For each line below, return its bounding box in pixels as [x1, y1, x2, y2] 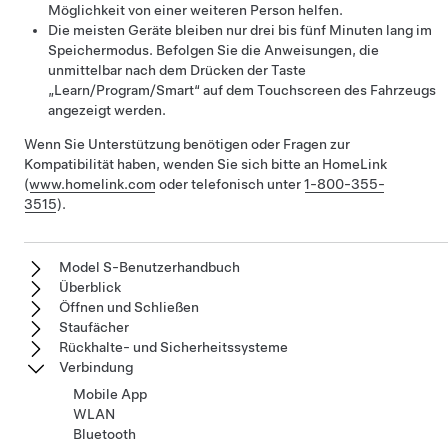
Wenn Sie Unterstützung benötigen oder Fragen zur [24, 136, 350, 152]
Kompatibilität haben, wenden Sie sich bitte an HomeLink [24, 156, 387, 172]
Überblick [59, 279, 121, 295]
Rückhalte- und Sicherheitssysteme [59, 339, 288, 355]
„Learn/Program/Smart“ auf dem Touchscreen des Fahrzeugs [48, 82, 436, 98]
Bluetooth [73, 426, 136, 442]
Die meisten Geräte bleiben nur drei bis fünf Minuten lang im [48, 22, 432, 38]
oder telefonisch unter [156, 176, 304, 192]
